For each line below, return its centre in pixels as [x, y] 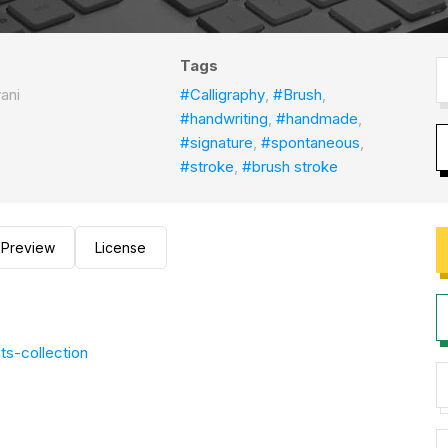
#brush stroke [290, 166]
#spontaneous [311, 142]
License [121, 247]
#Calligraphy [223, 94]
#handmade [317, 118]
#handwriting [224, 118]
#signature [217, 142]
